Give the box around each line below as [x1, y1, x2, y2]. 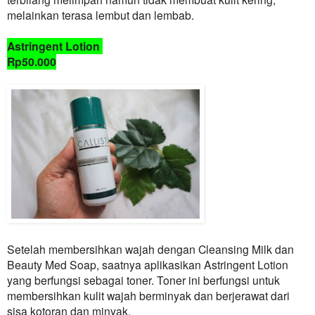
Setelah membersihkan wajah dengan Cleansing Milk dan [7, 241, 294, 257]
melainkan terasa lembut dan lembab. [7, 7, 194, 23]
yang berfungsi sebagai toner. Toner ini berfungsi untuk [7, 272, 280, 288]
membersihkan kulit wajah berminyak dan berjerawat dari [7, 288, 290, 304]
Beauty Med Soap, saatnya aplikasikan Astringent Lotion [7, 257, 288, 273]
